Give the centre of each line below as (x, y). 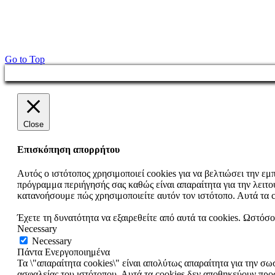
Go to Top (25, 60)
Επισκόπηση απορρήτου (68, 149)
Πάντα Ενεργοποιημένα (64, 252)
